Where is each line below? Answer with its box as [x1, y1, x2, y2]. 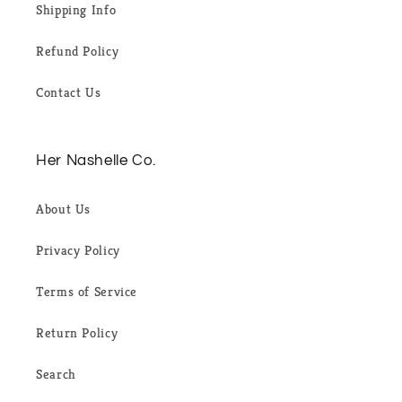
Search [36, 366, 76, 383]
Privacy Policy [36, 242, 120, 259]
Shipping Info [36, 2, 117, 19]
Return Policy [36, 325, 118, 342]
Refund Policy [36, 43, 119, 60]
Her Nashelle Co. [36, 152, 157, 169]
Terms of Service [36, 284, 138, 301]
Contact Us [36, 84, 101, 101]
